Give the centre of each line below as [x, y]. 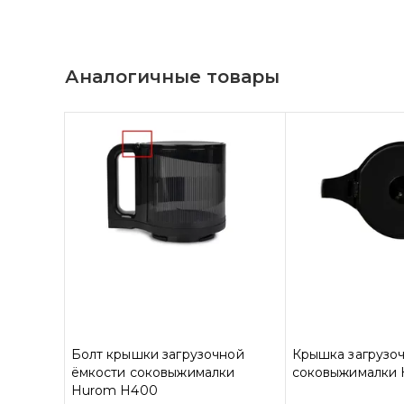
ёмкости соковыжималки [153, 372]
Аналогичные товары [172, 77]
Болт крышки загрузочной [157, 354]
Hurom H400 [114, 390]
